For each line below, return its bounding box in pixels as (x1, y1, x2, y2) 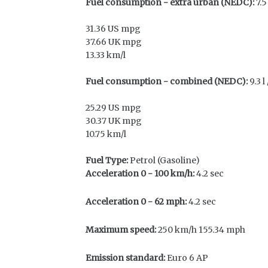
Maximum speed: (86, 224, 156, 235)
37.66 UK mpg (86, 36, 142, 47)
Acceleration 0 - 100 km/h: (86, 168, 194, 179)
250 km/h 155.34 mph (156, 224, 245, 235)
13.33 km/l (86, 50, 126, 60)
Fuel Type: (86, 155, 128, 166)
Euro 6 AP (167, 252, 208, 263)
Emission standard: (86, 252, 165, 263)
